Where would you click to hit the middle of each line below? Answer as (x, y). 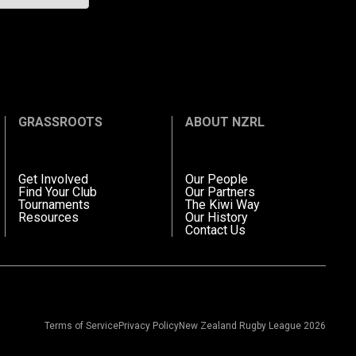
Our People (216, 179)
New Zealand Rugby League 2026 (253, 326)
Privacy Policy (149, 326)
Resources (48, 217)
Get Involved (53, 179)
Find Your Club (57, 192)
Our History (216, 217)
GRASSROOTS (60, 122)
